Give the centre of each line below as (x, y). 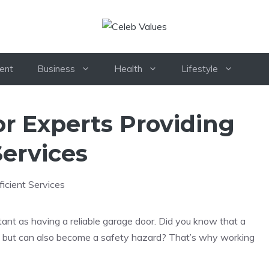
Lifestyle (200, 69)
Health (128, 69)
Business (56, 69)
